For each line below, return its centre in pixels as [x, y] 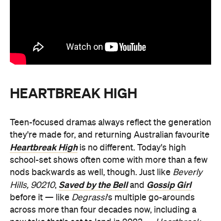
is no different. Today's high [132, 148]
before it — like [41, 198]
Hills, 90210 [32, 185]
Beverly [187, 173]
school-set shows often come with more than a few [109, 160]
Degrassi [89, 198]
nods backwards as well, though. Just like [91, 173]
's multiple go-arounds [151, 198]
